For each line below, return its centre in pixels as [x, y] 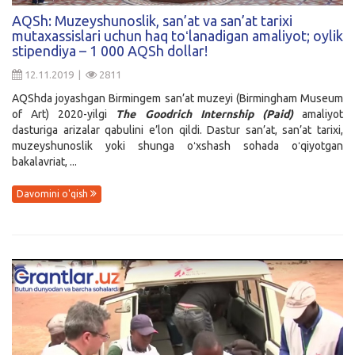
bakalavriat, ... [44, 161]
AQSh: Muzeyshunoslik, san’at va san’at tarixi [152, 20]
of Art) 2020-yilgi [64, 114]
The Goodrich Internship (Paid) [204, 114]
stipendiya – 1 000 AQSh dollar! [110, 50]
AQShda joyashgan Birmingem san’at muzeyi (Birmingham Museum [177, 98]
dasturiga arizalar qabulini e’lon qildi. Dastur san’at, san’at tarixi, [177, 130]
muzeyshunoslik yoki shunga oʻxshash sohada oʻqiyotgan [177, 145]
